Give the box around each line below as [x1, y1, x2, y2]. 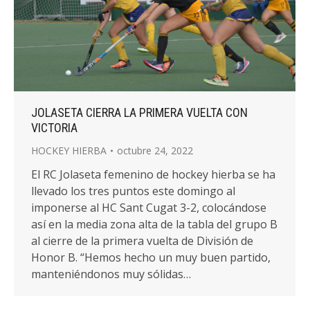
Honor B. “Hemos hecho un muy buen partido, [31, 249, 271, 265]
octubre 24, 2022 [117, 143, 193, 157]
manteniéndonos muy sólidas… [31, 266, 191, 282]
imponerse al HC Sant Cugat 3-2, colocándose [31, 199, 266, 215]
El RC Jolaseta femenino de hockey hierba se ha [31, 166, 275, 182]
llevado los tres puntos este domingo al [31, 183, 235, 199]
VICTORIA [31, 120, 77, 135]
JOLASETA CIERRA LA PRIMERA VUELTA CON [31, 104, 248, 120]
